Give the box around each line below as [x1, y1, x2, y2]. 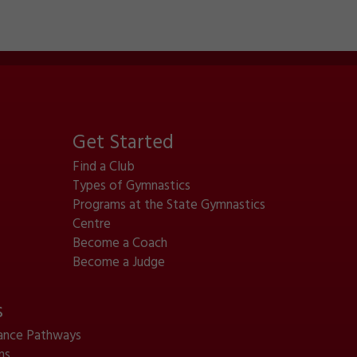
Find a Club [72, 156, 135, 178]
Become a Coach [72, 233, 167, 254]
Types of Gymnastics [72, 175, 190, 197]
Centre [72, 214, 111, 235]
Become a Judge [72, 252, 165, 273]
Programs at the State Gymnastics [72, 194, 265, 216]
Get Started [72, 127, 174, 159]
